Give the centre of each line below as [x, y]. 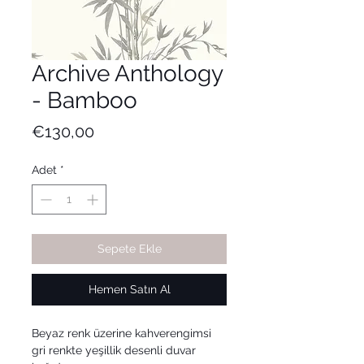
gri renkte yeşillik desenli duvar [114, 351]
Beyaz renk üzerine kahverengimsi [121, 334]
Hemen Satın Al [129, 290]
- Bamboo [84, 101]
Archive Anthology [127, 74]
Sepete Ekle [129, 249]
